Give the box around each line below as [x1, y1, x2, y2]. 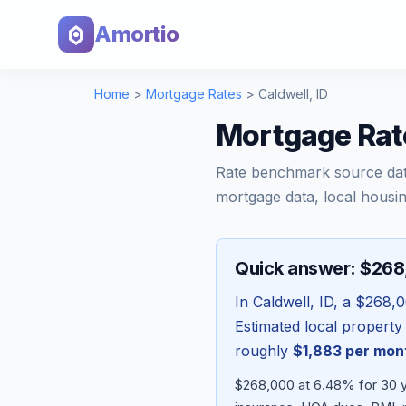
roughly [235, 342, 293, 360]
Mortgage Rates [146, 86, 242, 101]
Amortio [94, 21, 179, 47]
